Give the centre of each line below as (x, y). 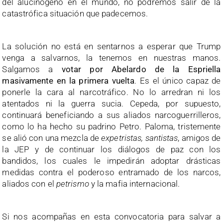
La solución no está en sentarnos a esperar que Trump (111, 46)
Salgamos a (32, 69)
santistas (162, 138)
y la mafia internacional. (134, 183)
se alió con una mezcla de (52, 138)
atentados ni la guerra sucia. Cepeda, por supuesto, (111, 103)
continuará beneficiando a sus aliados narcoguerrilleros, (111, 115)
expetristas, (122, 138)
